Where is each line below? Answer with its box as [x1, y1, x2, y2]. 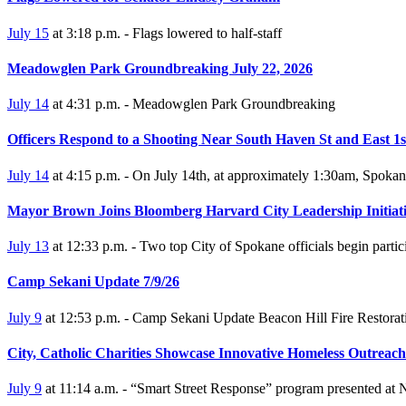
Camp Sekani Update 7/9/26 [7, 274, 179, 290]
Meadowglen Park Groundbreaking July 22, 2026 [7, 60, 313, 76]
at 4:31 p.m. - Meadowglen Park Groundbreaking [49, 96, 335, 112]
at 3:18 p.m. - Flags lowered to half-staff [49, 24, 282, 41]
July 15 [7, 24, 49, 41]
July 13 [7, 238, 49, 255]
